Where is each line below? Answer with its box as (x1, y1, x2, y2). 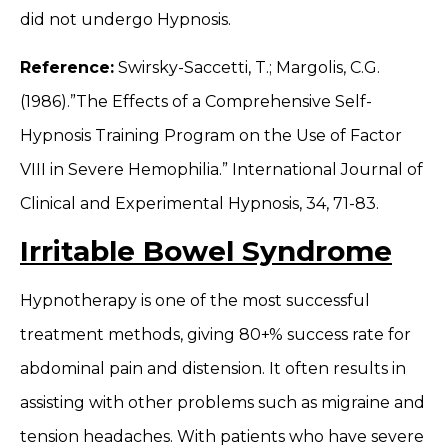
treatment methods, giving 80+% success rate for (20, 325, 411, 345)
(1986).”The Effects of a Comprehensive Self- (20, 92, 372, 112)
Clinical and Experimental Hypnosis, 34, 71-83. (20, 194, 379, 214)
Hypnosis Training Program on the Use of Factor (20, 126, 402, 146)
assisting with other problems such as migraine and (20, 393, 425, 413)
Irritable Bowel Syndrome (20, 234, 392, 269)
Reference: (20, 58, 114, 78)
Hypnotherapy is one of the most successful (20, 291, 370, 311)
